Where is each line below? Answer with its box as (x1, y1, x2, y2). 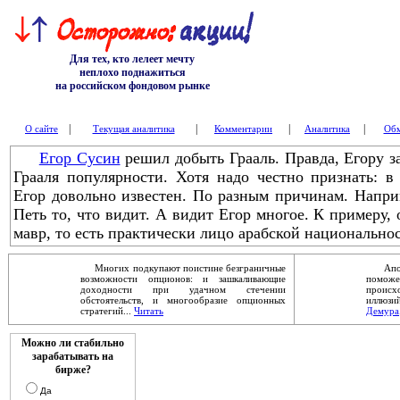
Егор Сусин (38, 149, 121, 167)
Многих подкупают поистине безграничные (80, 262, 286, 273)
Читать (134, 305, 163, 316)
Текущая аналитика (92, 123, 175, 134)
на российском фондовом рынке (54, 79, 210, 92)
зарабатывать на (32, 350, 113, 362)
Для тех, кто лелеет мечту (70, 53, 195, 65)
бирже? (54, 363, 91, 376)
